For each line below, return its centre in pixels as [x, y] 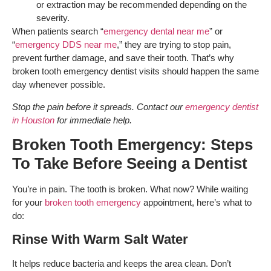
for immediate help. [93, 120]
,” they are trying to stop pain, [174, 45]
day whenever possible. [59, 85]
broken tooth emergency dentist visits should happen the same [135, 71]
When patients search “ [58, 31]
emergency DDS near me [66, 45]
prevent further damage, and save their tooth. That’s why [123, 58]
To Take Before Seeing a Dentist [130, 164]
